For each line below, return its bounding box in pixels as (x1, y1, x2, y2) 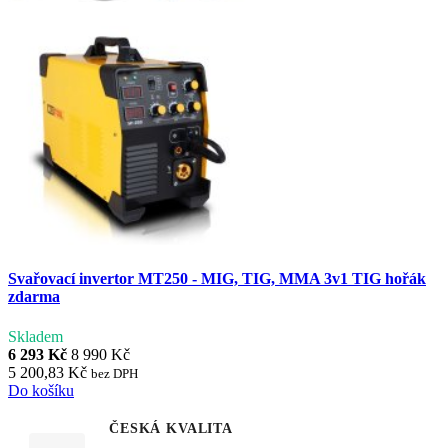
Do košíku (8, 381, 74, 399)
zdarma (8, 288, 60, 306)
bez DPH (91, 365, 138, 381)
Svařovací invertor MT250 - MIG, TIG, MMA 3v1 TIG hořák (8, 270, 426, 288)
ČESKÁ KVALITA (109, 420, 233, 436)
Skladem (8, 327, 63, 345)
